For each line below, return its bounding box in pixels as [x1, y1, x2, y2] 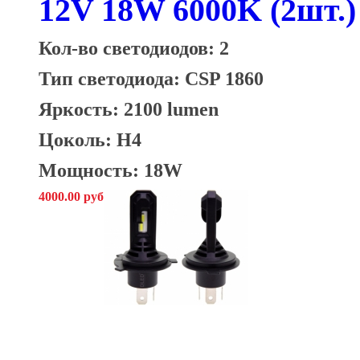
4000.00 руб [39, 190, 104, 204]
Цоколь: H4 [39, 129, 141, 151]
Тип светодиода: [39, 67, 185, 90]
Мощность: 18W [39, 159, 182, 182]
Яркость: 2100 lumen [39, 98, 219, 121]
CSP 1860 [185, 67, 264, 90]
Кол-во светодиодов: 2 [39, 37, 229, 59]
